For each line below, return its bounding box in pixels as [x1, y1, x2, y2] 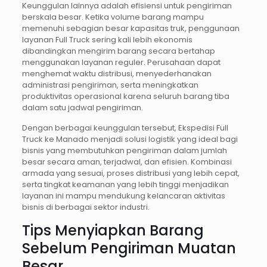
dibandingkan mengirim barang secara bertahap [21, 45, 215, 57]
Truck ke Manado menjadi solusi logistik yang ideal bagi [21, 133, 238, 145]
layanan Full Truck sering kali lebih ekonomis [21, 34, 193, 46]
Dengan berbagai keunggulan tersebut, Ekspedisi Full [21, 122, 228, 134]
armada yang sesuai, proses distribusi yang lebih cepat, [21, 167, 240, 179]
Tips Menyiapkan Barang [21, 221, 204, 241]
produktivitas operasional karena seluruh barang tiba [21, 91, 229, 103]
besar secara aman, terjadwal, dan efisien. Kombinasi [21, 156, 232, 168]
